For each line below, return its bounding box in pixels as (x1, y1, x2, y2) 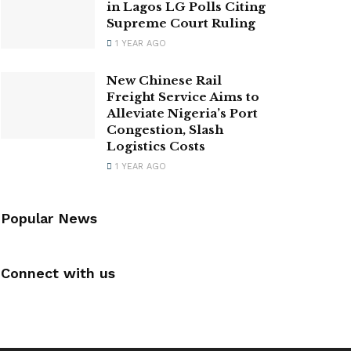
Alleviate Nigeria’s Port (107, 105, 258, 121)
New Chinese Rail (107, 72, 222, 88)
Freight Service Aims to (107, 89, 259, 104)
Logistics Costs (107, 138, 205, 154)
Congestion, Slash (107, 121, 223, 137)
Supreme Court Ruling (107, 15, 255, 31)
